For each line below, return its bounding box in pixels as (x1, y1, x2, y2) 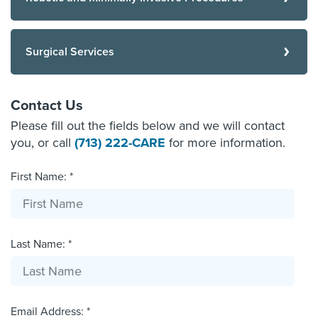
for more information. (165, 135, 285, 151)
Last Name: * (11, 237, 72, 252)
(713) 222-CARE (75, 135, 165, 151)
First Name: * (11, 170, 73, 185)
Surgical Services (26, 45, 114, 60)
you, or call (11, 135, 75, 151)
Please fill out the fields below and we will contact (11, 118, 285, 134)
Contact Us (11, 97, 83, 115)
